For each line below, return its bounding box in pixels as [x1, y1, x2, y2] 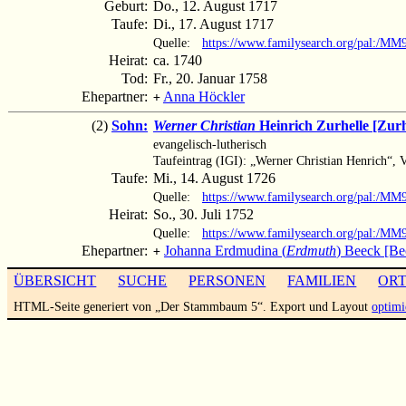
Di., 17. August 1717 [153, 15, 274, 32]
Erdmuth [286, 242, 336, 258]
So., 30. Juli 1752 [153, 206, 254, 222]
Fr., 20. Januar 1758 [153, 70, 267, 86]
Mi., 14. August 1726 [153, 169, 275, 186]
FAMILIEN [287, 272, 357, 288]
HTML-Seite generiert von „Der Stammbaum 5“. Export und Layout [14, 298, 372, 314]
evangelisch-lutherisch [153, 136, 266, 151]
